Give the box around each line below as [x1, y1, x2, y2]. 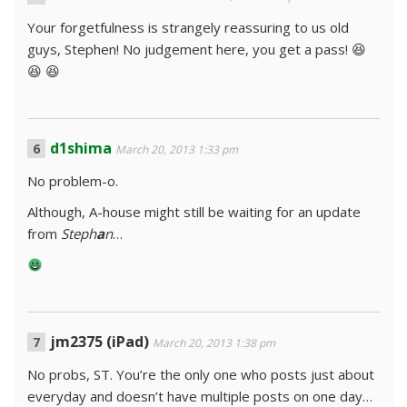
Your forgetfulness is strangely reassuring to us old [27, 18, 349, 36]
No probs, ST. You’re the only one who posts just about [27, 365, 374, 383]
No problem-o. [27, 172, 118, 190]
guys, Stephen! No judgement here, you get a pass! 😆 [27, 40, 366, 58]
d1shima [50, 138, 112, 158]
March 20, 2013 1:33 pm [115, 142, 238, 157]
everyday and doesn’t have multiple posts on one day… [27, 387, 372, 405]
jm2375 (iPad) [50, 332, 149, 352]
